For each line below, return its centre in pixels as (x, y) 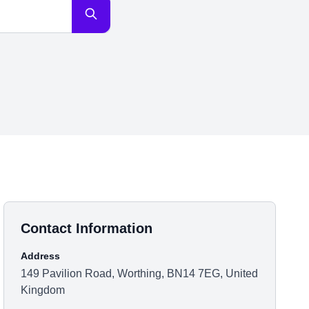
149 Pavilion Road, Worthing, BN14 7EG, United (140, 273)
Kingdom (43, 290)
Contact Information (87, 228)
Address (41, 256)
